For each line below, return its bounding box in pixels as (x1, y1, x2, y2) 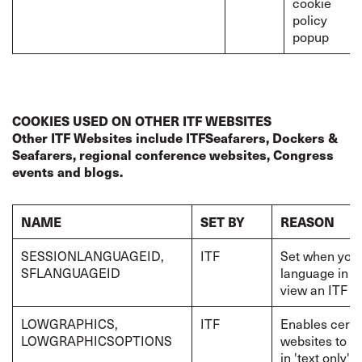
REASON (280, 213, 335, 231)
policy (293, 10, 327, 29)
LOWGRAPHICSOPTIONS (21, 330, 172, 350)
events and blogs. (12, 162, 123, 181)
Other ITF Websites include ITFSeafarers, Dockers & (12, 128, 338, 147)
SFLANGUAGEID (21, 263, 120, 282)
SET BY (200, 213, 245, 231)
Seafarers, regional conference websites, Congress (12, 145, 334, 164)
